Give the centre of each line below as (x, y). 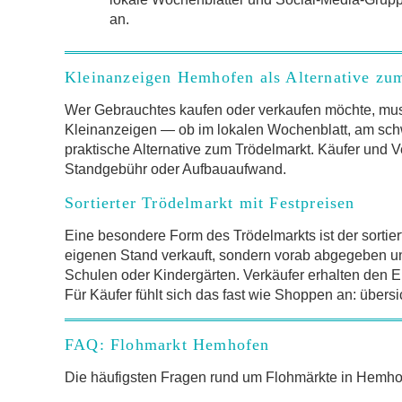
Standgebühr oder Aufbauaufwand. (175, 169)
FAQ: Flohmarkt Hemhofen (167, 344)
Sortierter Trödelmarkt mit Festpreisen (210, 202)
